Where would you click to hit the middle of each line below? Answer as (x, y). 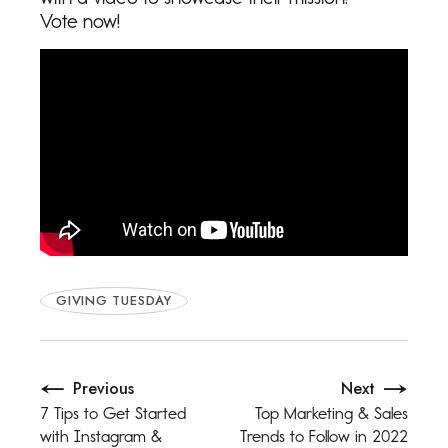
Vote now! (80, 20)
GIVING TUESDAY (114, 301)
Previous (103, 389)
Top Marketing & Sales (331, 413)
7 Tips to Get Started (113, 413)
